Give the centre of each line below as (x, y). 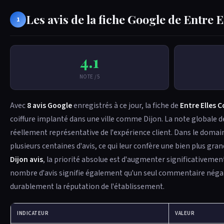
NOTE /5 (89, 77)
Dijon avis (26, 159)
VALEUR (185, 213)
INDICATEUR (33, 213)
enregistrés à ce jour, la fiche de (126, 105)
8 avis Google (49, 105)
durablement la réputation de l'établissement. (87, 186)
